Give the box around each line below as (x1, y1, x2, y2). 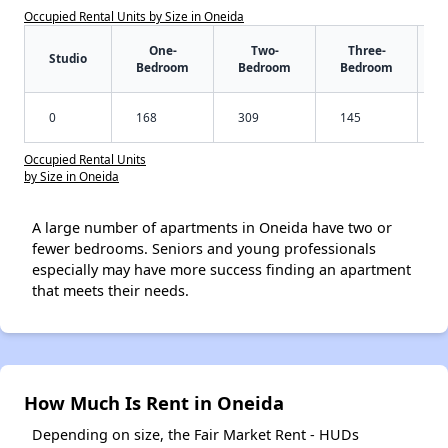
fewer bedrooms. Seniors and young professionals (32, 239, 376, 259)
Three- (347, 42, 386, 59)
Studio (49, 50, 87, 67)
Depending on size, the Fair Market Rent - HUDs (32, 425, 359, 445)
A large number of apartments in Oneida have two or (32, 218, 392, 238)
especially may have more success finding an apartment (32, 260, 411, 280)
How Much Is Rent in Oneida (24, 390, 284, 416)
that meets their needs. (32, 281, 189, 301)
